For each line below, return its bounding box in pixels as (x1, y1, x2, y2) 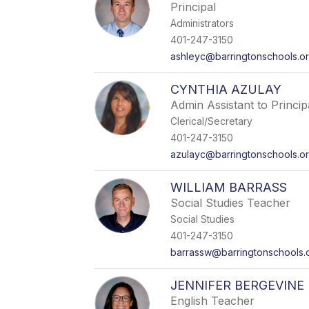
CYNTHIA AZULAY (170, 82, 282, 97)
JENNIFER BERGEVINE (170, 278, 305, 292)
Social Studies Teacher (170, 196, 291, 210)
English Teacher (170, 294, 255, 308)
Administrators (170, 17, 235, 29)
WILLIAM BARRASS (170, 180, 288, 195)
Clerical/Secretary (170, 115, 253, 127)
